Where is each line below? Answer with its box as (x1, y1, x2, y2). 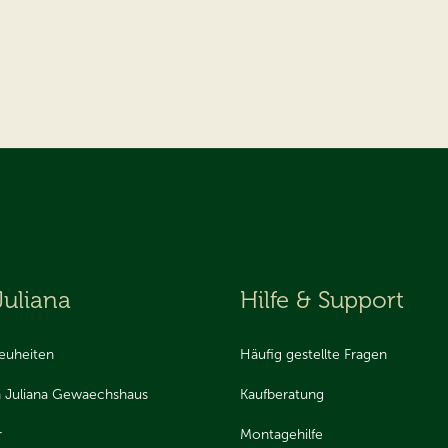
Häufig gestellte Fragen (240, 345, 387, 363)
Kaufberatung (240, 385, 324, 403)
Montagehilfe (240, 425, 323, 443)
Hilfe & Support (240, 285, 404, 314)
